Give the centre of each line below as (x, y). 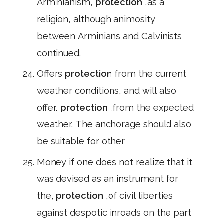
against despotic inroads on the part (114, 212)
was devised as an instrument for (108, 179)
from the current (150, 74)
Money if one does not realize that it (114, 162)
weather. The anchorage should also (114, 124)
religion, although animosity (96, 19)
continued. (59, 53)
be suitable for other (81, 141)
